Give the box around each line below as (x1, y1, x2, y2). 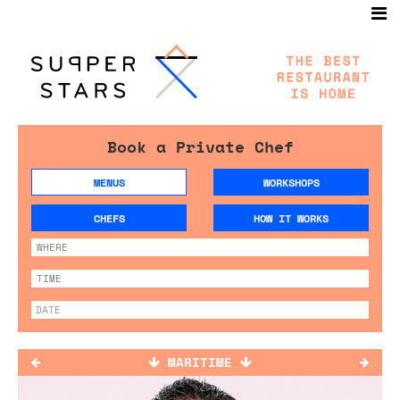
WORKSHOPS (262, 174, 320, 190)
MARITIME (168, 352, 232, 371)
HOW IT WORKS (254, 210, 329, 226)
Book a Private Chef (106, 134, 294, 158)
